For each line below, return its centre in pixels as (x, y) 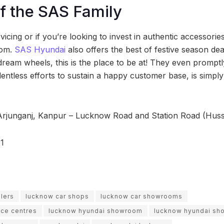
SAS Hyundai (40, 49)
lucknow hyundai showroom (95, 210)
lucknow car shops (57, 196)
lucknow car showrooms (141, 196)
